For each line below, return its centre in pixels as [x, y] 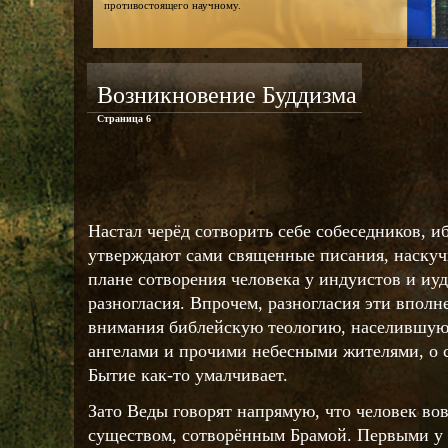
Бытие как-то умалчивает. [188, 375]
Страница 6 [124, 118]
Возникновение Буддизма [227, 95]
